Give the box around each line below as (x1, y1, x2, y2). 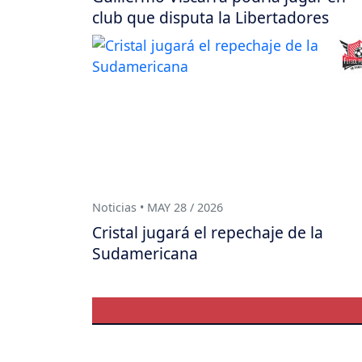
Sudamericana (92, 242, 198, 264)
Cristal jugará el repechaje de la (92, 221, 323, 243)
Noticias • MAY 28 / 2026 (92, 200, 223, 216)
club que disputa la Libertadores (92, 6, 329, 28)
